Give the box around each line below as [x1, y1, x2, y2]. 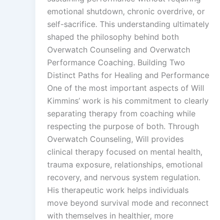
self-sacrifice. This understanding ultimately [47, 19, 209, 29]
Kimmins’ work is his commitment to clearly [47, 96, 209, 106]
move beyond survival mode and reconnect [47, 198, 209, 208]
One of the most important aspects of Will [47, 83, 204, 93]
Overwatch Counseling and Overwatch [47, 45, 190, 55]
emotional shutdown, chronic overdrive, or [47, 6, 205, 17]
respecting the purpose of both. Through [47, 121, 199, 132]
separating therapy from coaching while [47, 109, 195, 119]
